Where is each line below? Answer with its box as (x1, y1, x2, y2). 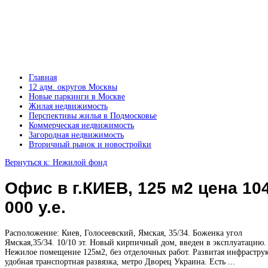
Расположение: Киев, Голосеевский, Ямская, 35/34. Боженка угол (5, 228, 242, 237)
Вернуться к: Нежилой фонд (5, 158, 107, 167)
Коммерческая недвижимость (29, 121, 134, 130)
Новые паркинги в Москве (29, 92, 125, 101)
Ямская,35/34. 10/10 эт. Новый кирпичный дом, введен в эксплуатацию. (5, 237, 266, 247)
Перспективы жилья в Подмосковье (29, 111, 157, 120)
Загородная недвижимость (29, 130, 124, 139)
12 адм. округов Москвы (29, 83, 117, 92)
